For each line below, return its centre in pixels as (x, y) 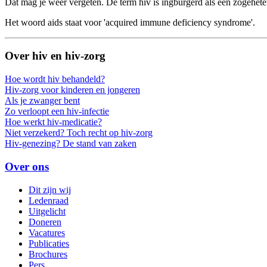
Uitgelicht (47, 211)
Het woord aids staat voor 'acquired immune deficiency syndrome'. (131, 22)
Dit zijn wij (50, 190)
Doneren (45, 222)
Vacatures (47, 232)
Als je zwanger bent (42, 101)
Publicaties (49, 243)
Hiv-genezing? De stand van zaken (71, 144)
